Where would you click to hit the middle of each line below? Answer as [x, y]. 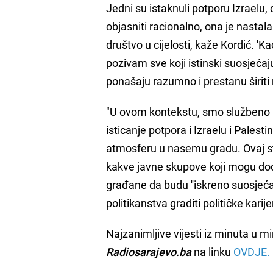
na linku [213, 251]
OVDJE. [251, 251]
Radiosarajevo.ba [149, 251]
